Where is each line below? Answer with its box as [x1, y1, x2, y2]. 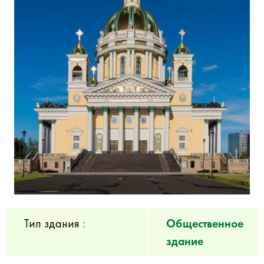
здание [166, 233, 203, 249]
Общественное [166, 216, 243, 232]
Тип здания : [24, 216, 85, 232]
